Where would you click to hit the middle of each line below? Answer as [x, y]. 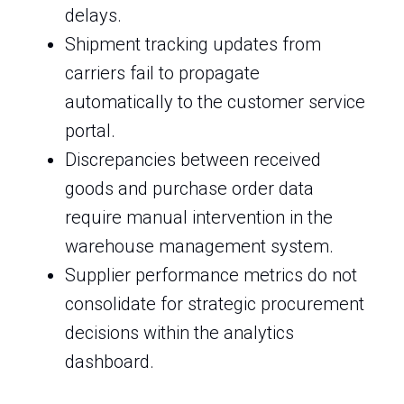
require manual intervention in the [199, 217]
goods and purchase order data [189, 188]
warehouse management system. [199, 246]
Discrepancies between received [193, 160]
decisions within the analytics [179, 333]
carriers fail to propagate [162, 73]
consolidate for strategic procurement [215, 304]
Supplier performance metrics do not [211, 275]
